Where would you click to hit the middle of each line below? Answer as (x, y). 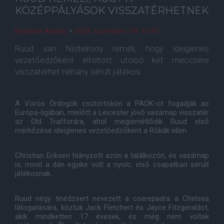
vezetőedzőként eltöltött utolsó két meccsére (112, 60)
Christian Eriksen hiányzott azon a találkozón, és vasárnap (112, 155)
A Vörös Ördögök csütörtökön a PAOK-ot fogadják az (112, 103)
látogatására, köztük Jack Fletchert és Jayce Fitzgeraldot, (112, 207)
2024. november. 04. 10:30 (116, 31)
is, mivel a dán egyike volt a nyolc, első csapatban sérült (112, 164)
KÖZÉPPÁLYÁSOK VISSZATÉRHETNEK (112, 10)
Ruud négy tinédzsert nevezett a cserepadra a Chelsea (112, 198)
